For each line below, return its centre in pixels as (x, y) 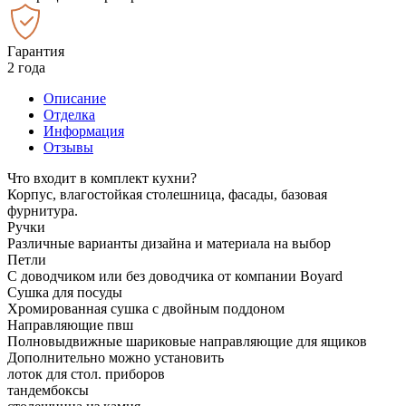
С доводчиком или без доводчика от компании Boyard (175, 275)
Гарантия (36, 51)
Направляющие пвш (70, 324)
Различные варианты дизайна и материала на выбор (169, 243)
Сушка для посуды (65, 292)
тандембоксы (48, 390)
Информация (84, 130)
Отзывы (68, 147)
